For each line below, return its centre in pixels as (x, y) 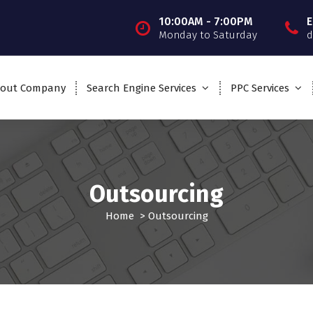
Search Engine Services (141, 88)
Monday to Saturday (208, 35)
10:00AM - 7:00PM (205, 21)
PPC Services (260, 88)
